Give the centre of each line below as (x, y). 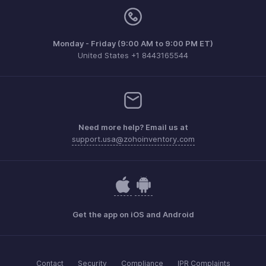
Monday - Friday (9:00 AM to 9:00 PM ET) (133, 43)
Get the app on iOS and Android (133, 214)
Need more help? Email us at (133, 127)
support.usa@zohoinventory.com (133, 139)
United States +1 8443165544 (133, 55)
